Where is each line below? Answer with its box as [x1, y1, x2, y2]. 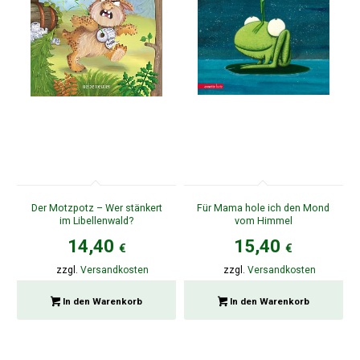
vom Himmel [234, 214, 292, 227]
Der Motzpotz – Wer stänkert [31, 201, 162, 214]
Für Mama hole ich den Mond [197, 201, 330, 214]
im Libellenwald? [59, 214, 134, 227]
